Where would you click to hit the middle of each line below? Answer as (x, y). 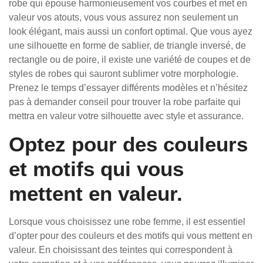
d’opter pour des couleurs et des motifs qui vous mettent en (131, 236)
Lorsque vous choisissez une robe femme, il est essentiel (127, 222)
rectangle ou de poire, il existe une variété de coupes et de (130, 60)
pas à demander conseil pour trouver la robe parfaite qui (125, 102)
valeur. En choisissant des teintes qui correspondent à (121, 250)
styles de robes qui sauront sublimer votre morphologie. (124, 74)
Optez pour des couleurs (128, 144)
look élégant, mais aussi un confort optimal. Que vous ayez (131, 31)
